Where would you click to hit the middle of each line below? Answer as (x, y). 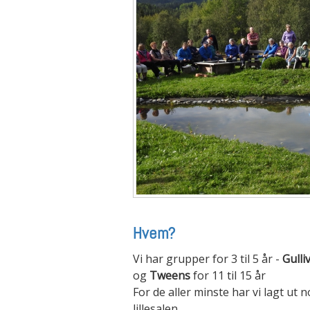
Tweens (170, 276)
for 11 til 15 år (228, 276)
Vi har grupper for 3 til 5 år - (208, 259)
